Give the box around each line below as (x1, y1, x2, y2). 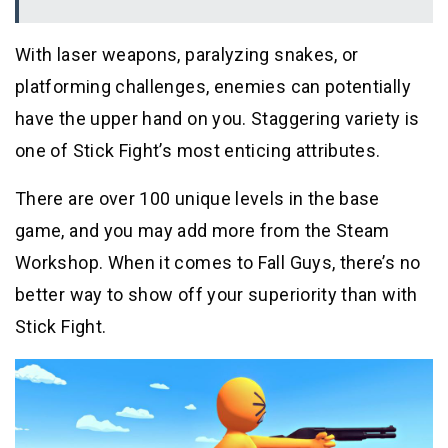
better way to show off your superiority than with (15, 283, 418, 305)
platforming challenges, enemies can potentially (15, 75, 411, 97)
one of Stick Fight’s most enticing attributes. (15, 139, 381, 161)
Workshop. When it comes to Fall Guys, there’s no (15, 251, 421, 273)
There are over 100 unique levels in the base (15, 187, 380, 209)
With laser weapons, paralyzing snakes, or (15, 43, 359, 65)
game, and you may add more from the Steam (15, 219, 390, 241)
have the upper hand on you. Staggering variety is (15, 107, 420, 129)
